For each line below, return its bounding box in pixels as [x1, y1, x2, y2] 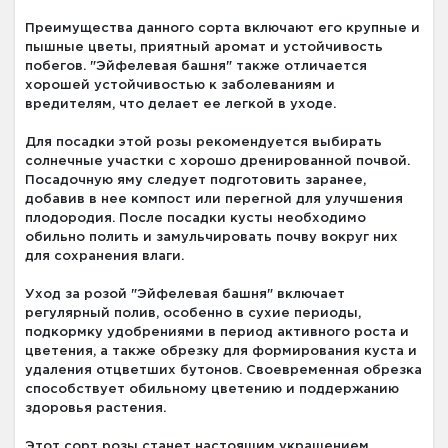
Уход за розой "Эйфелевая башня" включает [25, 289, 345, 301]
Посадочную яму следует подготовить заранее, [25, 175, 366, 187]
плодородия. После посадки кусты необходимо [25, 213, 366, 225]
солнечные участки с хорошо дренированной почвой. [25, 156, 410, 168]
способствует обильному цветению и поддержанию [25, 384, 399, 396]
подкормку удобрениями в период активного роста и [25, 327, 409, 339]
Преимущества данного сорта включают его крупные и [25, 23, 420, 35]
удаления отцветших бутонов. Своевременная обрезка [25, 365, 422, 377]
